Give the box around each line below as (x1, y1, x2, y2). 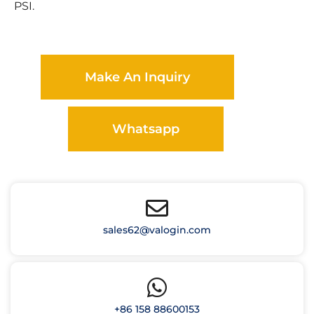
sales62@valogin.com (103, 224, 211, 237)
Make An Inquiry (84, 69, 190, 86)
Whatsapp (112, 121, 180, 137)
